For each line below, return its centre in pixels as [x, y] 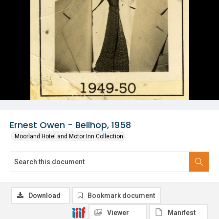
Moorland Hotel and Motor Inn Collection [69, 136]
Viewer [118, 213]
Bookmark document [121, 196]
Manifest [182, 213]
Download [44, 196]
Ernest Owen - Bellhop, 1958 [70, 125]
